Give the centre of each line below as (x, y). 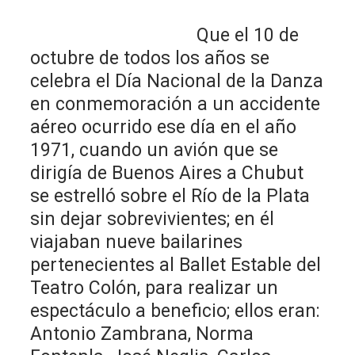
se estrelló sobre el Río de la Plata (170, 196)
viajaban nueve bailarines (137, 242)
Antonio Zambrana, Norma (142, 334)
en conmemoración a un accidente (176, 104)
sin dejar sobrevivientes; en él (153, 219)
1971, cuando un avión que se (155, 150)
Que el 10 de (165, 35)
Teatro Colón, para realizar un (155, 288)
